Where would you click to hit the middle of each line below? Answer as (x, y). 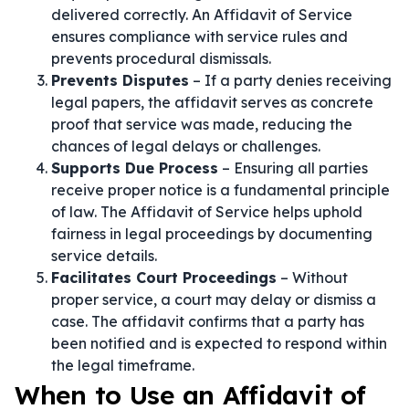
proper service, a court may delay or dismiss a (214, 299)
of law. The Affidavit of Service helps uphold (207, 212)
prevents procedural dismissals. (161, 58)
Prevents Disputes (120, 80)
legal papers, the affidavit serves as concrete (212, 102)
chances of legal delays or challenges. (186, 146)
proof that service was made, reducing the (202, 124)
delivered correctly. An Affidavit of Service (202, 15)
